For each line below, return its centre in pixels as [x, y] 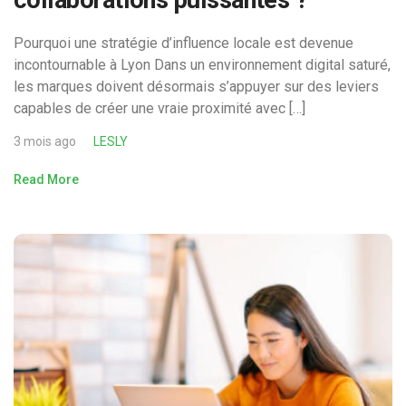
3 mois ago [45, 141]
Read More [46, 179]
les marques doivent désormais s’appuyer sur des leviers [196, 86]
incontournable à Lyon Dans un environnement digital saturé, [202, 64]
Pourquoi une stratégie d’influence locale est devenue [184, 43]
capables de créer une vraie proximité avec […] [159, 108]
